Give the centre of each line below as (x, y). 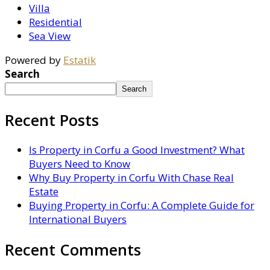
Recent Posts (52, 120)
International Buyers (78, 219)
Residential (55, 22)
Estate (44, 192)
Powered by (34, 60)
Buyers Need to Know (80, 164)
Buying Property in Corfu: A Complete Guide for (142, 206)
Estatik (80, 60)
